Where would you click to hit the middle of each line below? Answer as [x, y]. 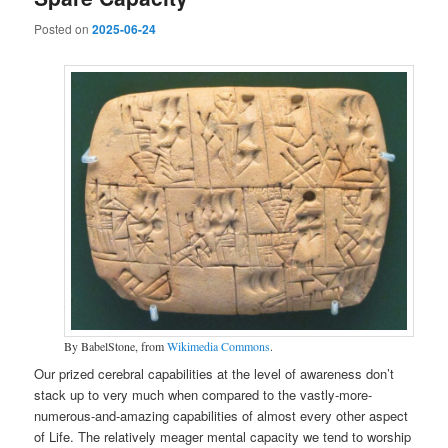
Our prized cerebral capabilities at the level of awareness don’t [214, 373]
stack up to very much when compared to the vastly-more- [203, 394]
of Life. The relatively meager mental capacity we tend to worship [223, 436]
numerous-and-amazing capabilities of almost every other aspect [221, 415]
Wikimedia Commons [218, 346]
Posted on [63, 28]
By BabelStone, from [115, 346]
